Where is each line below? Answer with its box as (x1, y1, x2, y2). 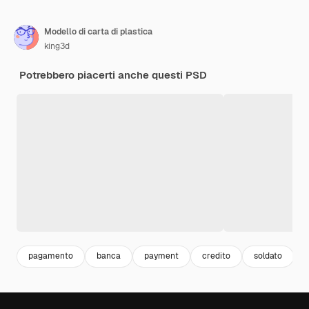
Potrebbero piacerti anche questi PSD (19, 68, 207, 81)
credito (202, 250, 230, 262)
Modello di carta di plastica (44, 26, 152, 37)
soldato (254, 250, 282, 262)
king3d (44, 40, 70, 52)
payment (144, 250, 179, 262)
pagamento (28, 250, 73, 262)
